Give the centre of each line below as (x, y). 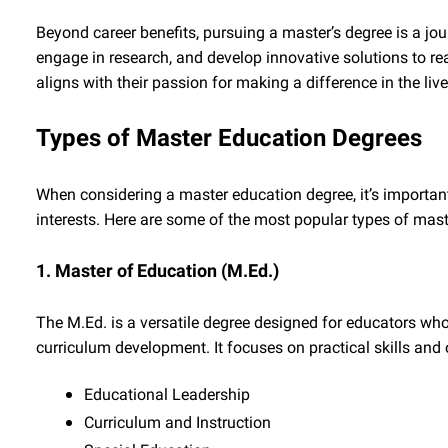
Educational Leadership (167, 394)
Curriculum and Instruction (177, 422)
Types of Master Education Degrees (229, 138)
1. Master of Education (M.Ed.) (157, 270)
